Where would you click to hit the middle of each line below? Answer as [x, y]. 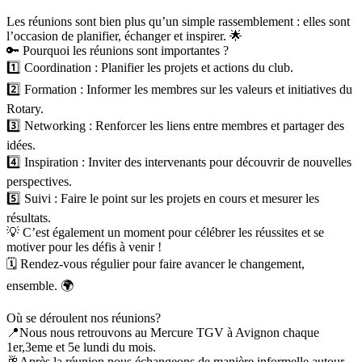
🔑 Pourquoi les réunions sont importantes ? [118, 50]
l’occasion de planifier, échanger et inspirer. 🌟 [124, 36]
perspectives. [39, 181]
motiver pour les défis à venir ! [84, 246]
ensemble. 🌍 [40, 285]
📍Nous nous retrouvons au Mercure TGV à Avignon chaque [163, 332]
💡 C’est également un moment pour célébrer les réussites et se [165, 232]
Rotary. [25, 108]
